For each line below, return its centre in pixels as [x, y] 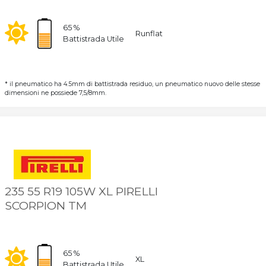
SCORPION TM [45, 206]
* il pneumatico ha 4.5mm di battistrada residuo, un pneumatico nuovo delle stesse [132, 84]
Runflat [149, 33]
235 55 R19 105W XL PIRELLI [81, 191]
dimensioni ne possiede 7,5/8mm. [55, 93]
